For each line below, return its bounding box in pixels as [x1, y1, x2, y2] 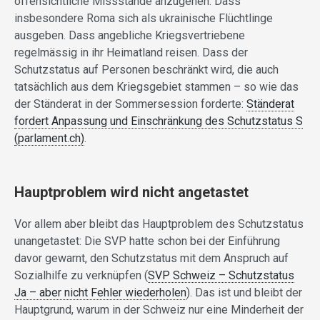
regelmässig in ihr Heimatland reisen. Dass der [14, 45, 248, 59]
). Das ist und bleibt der [186, 285, 302, 299]
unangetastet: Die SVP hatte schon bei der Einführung [14, 234, 280, 248]
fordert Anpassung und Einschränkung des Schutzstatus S [14, 114, 303, 128]
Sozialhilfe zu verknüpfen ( [14, 268, 148, 282]
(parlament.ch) [14, 131, 84, 145]
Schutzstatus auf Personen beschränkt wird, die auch [14, 62, 279, 76]
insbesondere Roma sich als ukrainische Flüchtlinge [14, 11, 273, 25]
